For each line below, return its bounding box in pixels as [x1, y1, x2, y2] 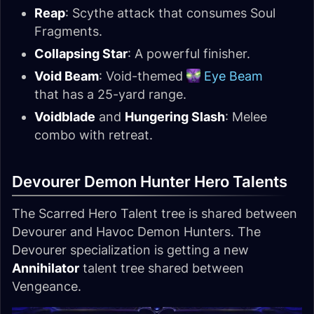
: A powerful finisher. [128, 46, 250, 62]
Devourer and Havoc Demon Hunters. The [12, 224, 261, 240]
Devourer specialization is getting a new [12, 243, 249, 258]
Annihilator [12, 261, 79, 276]
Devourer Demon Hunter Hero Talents [12, 172, 287, 191]
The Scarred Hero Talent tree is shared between [12, 206, 297, 221]
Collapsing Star [34, 46, 128, 62]
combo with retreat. [34, 128, 153, 143]
